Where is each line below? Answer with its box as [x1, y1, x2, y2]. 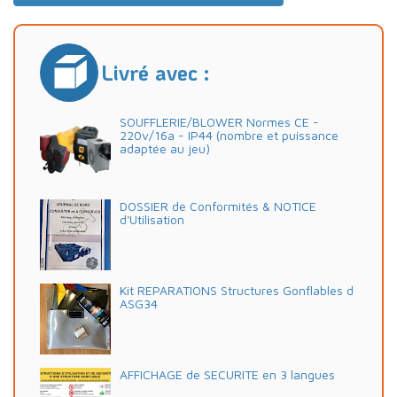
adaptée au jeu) [120, 140, 210, 156]
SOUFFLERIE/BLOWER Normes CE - [120, 113, 319, 129]
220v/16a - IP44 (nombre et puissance [120, 127, 339, 143]
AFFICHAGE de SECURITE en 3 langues [120, 366, 335, 382]
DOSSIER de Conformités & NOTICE [120, 198, 316, 214]
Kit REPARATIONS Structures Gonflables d [120, 282, 354, 298]
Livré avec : [102, 58, 209, 86]
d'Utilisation [120, 211, 184, 227]
